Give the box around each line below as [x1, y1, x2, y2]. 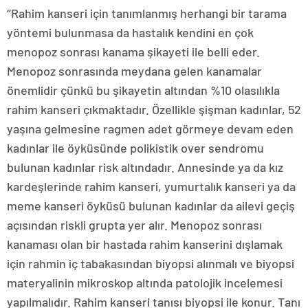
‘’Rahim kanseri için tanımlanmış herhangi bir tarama [7, 5, 287, 21]
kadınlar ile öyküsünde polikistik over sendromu [7, 140, 264, 155]
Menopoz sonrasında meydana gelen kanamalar [7, 63, 262, 78]
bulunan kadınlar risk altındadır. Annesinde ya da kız [7, 159, 283, 175]
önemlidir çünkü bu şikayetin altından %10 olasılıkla [7, 82, 280, 98]
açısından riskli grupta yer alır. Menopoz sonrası [7, 217, 262, 232]
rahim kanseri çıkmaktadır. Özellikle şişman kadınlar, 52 [7, 101, 301, 117]
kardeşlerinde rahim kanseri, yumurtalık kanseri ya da [7, 178, 296, 194]
